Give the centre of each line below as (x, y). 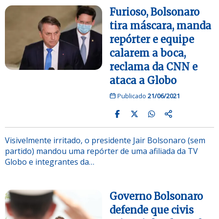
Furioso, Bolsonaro (154, 12)
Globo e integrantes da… (50, 162)
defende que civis (152, 210)
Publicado (131, 96)
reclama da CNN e (153, 66)
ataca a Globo (143, 80)
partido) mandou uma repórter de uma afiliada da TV (101, 151)
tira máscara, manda (160, 25)
